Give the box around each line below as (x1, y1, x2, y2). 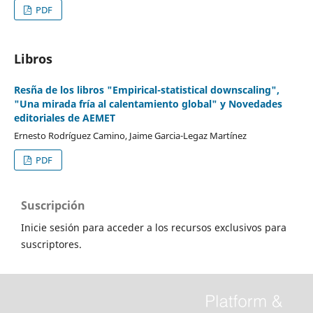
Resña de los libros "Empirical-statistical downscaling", (13, 83, 279, 97)
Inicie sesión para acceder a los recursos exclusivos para (21, 221, 286, 235)
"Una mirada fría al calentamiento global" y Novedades (13, 97, 282, 111)
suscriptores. (21, 238, 82, 252)
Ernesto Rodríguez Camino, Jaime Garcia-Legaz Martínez (13, 129, 247, 143)
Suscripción (21, 198, 85, 214)
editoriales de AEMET (13, 111, 115, 125)
